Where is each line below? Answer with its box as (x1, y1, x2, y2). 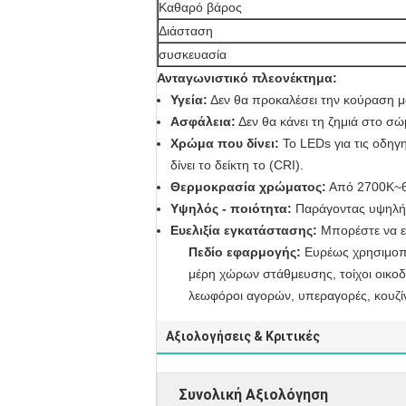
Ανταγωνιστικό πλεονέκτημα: (157, 71, 337, 85)
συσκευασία (159, 47, 227, 62)
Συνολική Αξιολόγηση (179, 386, 328, 403)
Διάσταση (159, 24, 213, 38)
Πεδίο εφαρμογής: (188, 245, 301, 259)
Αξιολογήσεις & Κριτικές (166, 329, 320, 343)
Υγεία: (170, 92, 208, 107)
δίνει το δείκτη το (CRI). (170, 158, 304, 172)
